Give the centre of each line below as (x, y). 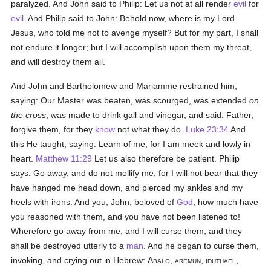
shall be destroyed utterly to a (69, 246)
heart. (24, 158)
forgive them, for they (53, 129)
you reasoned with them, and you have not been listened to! (126, 217)
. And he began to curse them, (201, 246)
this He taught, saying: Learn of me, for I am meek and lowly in (131, 144)
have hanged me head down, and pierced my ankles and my (127, 188)
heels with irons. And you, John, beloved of (94, 202)
